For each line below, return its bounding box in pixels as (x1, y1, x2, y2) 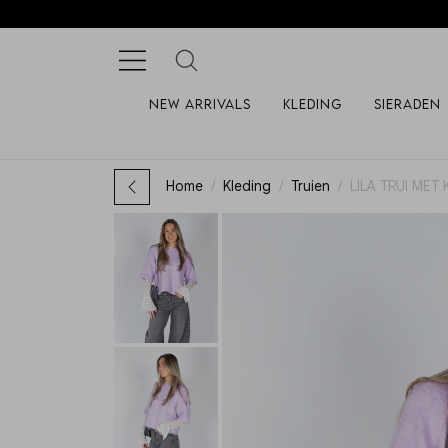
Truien (291, 177, 330, 196)
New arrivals (148, 95, 251, 112)
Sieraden (373, 95, 441, 112)
